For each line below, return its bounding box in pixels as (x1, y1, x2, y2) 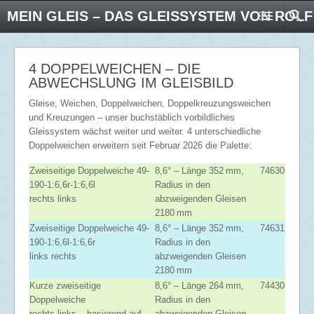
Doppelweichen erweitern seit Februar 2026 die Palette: (29, 140, 252, 151)
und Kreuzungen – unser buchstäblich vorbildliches (29, 112, 235, 123)
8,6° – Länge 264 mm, (155, 280, 244, 291)
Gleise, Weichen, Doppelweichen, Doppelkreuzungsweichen (29, 98, 271, 109)
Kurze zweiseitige (29, 280, 101, 291)
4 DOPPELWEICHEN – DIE (29, 61, 200, 76)
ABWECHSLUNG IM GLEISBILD (29, 75, 233, 90)
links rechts (29, 251, 76, 261)
